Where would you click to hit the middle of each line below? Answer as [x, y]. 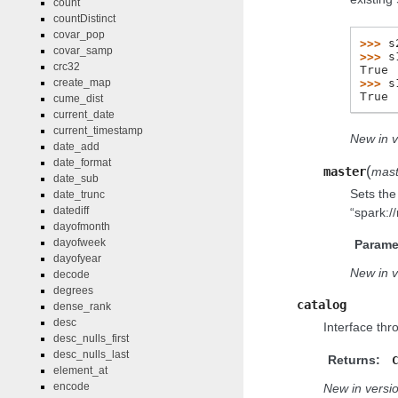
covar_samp [83, 51]
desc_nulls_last [91, 355]
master [345, 171]
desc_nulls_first [91, 339]
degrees [73, 291]
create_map [82, 83]
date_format [82, 163]
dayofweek [80, 243]
